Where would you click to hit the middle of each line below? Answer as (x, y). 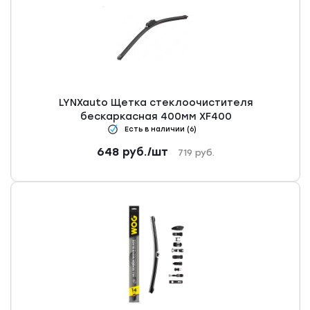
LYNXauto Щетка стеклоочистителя (156, 103)
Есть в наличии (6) (161, 129)
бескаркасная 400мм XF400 (156, 117)
